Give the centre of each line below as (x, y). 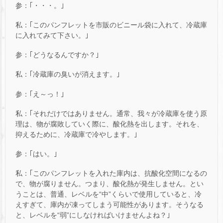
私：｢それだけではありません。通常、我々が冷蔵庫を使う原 (111, 113)
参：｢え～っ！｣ (40, 94)
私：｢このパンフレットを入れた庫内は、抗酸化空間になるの (111, 173)
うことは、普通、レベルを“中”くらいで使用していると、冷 (109, 194)
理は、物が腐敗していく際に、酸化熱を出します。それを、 (110, 124)
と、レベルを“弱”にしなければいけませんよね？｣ (93, 215)
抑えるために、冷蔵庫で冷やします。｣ (76, 134)
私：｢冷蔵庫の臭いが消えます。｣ (68, 74)
